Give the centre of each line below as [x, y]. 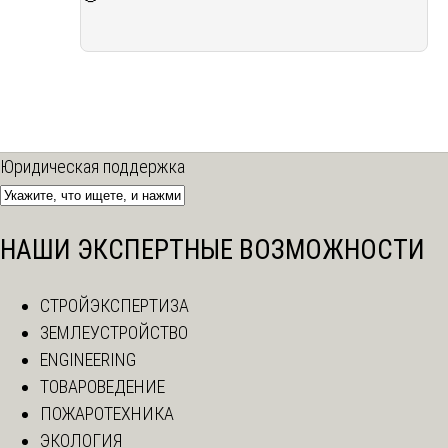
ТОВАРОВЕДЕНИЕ [102, 387]
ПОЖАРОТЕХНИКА [107, 414]
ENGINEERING [88, 360]
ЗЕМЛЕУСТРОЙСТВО [114, 333]
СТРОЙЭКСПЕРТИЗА [114, 306]
